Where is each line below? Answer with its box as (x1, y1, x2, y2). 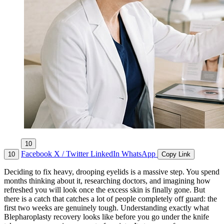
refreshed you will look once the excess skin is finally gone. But (4, 185, 205, 194)
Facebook (21, 149, 54, 158)
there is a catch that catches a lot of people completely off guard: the (4, 194, 217, 203)
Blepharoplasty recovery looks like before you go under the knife (4, 212, 209, 221)
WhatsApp (121, 149, 157, 158)
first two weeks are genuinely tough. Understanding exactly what (4, 203, 209, 212)
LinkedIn (90, 149, 121, 158)
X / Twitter (54, 149, 90, 158)
